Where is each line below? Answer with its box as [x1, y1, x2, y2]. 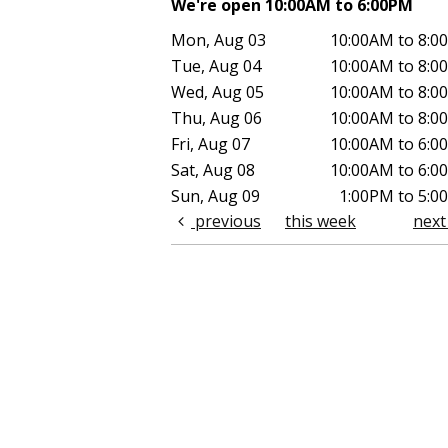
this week [284, 210, 356, 233]
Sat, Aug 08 [171, 159, 255, 182]
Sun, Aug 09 [171, 185, 260, 208]
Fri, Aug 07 [171, 133, 250, 156]
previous [191, 210, 261, 233]
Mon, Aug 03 [171, 29, 266, 52]
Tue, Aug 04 [171, 55, 261, 78]
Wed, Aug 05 [171, 81, 264, 104]
